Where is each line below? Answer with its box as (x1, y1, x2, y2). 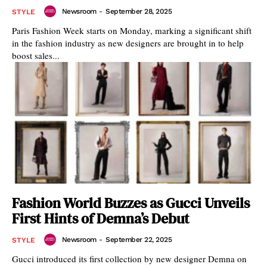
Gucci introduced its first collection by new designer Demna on (12, 253, 247, 265)
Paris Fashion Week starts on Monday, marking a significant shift (12, 24, 252, 36)
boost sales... (12, 49, 60, 61)
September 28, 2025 (105, 7, 172, 15)
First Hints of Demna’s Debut (12, 209, 190, 228)
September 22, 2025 (105, 235, 172, 244)
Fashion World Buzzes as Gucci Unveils (12, 193, 250, 213)
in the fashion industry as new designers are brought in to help (12, 37, 244, 49)
